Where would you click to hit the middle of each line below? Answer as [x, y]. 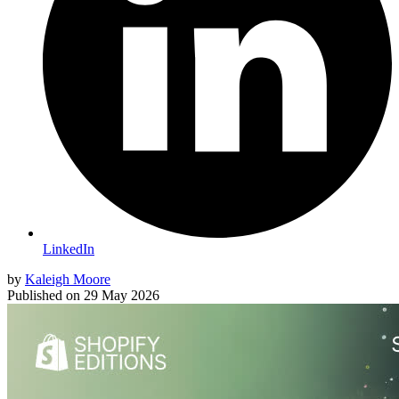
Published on [44, 295]
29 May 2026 [122, 295]
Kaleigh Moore [68, 279]
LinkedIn [69, 248]
